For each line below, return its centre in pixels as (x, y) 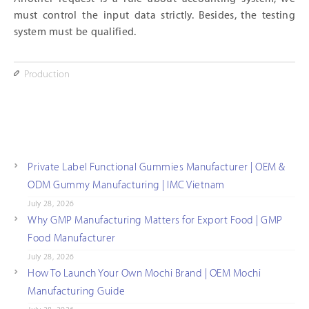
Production (47, 75)
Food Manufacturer (72, 239)
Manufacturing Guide (77, 292)
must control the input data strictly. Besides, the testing (154, 16)
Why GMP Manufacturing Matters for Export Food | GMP (155, 221)
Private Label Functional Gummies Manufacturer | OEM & (157, 168)
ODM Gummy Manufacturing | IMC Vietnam (126, 186)
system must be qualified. (75, 32)
